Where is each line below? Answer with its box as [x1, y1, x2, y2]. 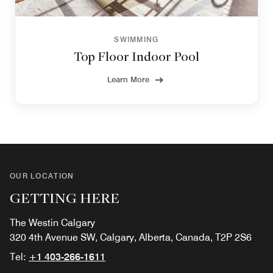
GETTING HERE [10, 188, 119, 207]
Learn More [107, 74, 149, 84]
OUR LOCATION [10, 171, 74, 180]
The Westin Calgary [10, 216, 95, 229]
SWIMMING [114, 34, 159, 44]
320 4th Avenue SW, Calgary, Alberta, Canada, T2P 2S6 [10, 231, 252, 243]
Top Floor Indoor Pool [74, 47, 199, 65]
